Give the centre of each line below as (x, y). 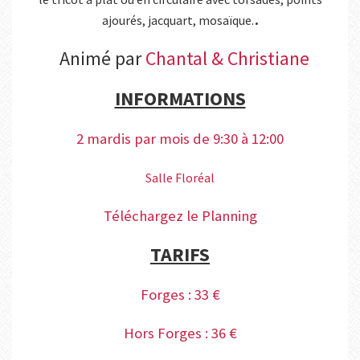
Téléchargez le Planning (180, 216)
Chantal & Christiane (227, 59)
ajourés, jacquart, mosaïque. (178, 20)
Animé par (98, 59)
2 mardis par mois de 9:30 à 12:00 (180, 139)
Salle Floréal (180, 178)
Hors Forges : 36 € (180, 333)
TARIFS (180, 255)
